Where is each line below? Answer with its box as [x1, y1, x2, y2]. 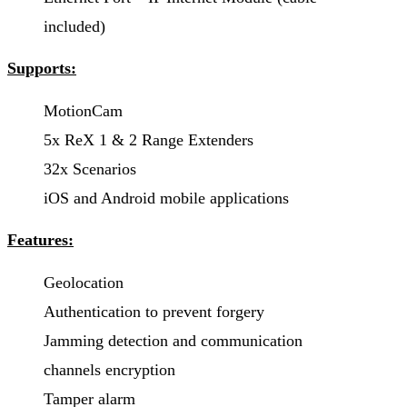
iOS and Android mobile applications [44, 189, 289, 208]
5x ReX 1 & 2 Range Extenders [44, 131, 253, 150]
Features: [7, 231, 74, 250]
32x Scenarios [44, 160, 136, 179]
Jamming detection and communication [44, 332, 303, 351]
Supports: [7, 59, 76, 78]
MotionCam [44, 102, 123, 121]
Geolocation [44, 273, 124, 293]
